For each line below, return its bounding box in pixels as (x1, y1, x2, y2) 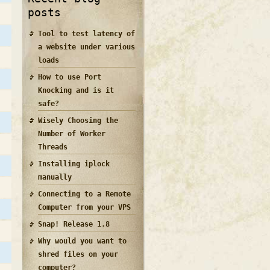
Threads (38, 142, 67, 151)
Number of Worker (38, 129, 105, 138)
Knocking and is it (38, 86, 114, 95)
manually (38, 172, 72, 181)
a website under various (38, 42, 135, 51)
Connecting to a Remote (38, 189, 131, 198)
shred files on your (38, 250, 118, 259)
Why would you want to (38, 236, 127, 245)
